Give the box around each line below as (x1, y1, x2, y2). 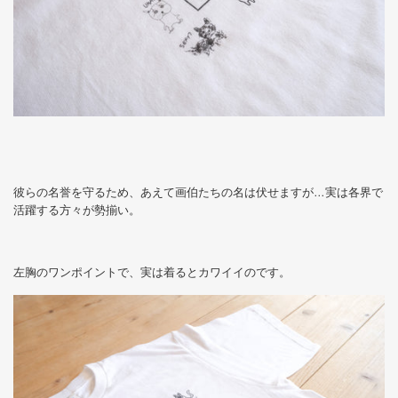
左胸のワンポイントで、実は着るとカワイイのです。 (13, 267, 291, 280)
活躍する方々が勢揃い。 (13, 204, 140, 218)
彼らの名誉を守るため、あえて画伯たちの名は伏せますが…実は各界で (13, 187, 383, 200)
